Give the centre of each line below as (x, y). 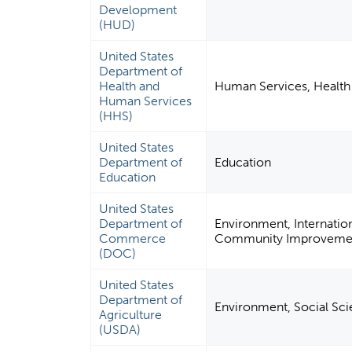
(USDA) (120, 330)
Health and (130, 86)
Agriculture (131, 315)
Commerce (133, 239)
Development (138, 10)
